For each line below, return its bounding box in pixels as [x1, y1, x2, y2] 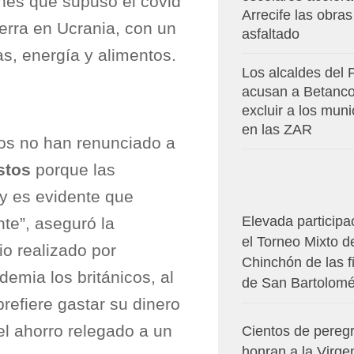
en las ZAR [242, 122, 312, 138]
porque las [31, 160, 115, 179]
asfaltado [242, 26, 299, 43]
